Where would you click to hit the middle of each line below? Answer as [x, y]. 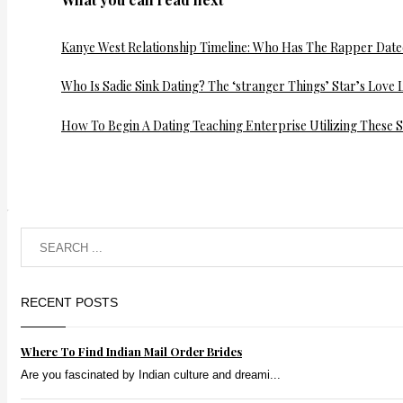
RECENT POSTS [69, 303]
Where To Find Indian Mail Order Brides [131, 352]
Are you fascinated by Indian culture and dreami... [151, 375]
